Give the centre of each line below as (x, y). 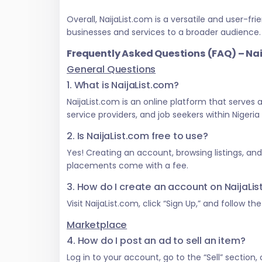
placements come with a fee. (127, 166)
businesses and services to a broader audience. (164, 32)
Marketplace (97, 225)
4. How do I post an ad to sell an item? (156, 241)
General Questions (111, 70)
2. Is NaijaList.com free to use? (137, 136)
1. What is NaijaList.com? (123, 85)
